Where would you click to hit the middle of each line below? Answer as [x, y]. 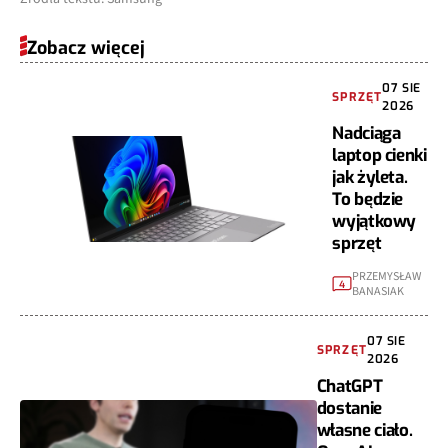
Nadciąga [366, 134]
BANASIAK [378, 292]
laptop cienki [379, 156]
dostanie [349, 409]
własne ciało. [364, 431]
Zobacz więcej [86, 48]
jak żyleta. [370, 178]
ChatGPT [349, 387]
